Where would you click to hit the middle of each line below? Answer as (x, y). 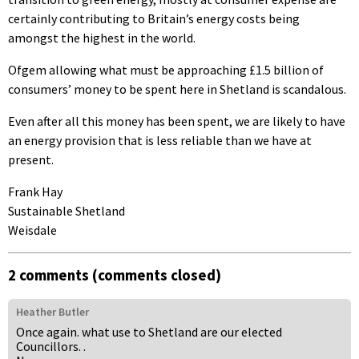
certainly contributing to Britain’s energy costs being (154, 18)
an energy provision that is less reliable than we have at (160, 140)
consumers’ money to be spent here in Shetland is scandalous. (177, 89)
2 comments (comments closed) (115, 276)
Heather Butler (52, 312)
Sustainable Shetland (67, 210)
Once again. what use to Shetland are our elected (149, 332)
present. (31, 159)
